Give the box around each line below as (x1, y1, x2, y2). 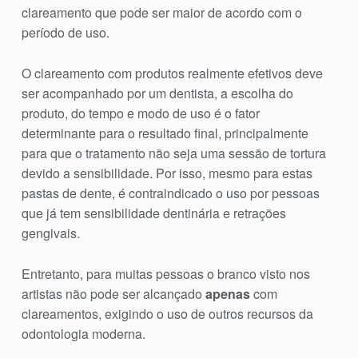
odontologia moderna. (21, 324, 145, 343)
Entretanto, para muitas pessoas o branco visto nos (21, 264, 310, 283)
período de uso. (21, 22, 109, 42)
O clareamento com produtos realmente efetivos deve (21, 63, 323, 82)
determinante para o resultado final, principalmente (21, 123, 308, 142)
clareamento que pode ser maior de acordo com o (21, 2, 302, 22)
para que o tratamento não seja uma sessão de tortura (21, 143, 326, 162)
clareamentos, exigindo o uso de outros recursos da (21, 304, 313, 323)
